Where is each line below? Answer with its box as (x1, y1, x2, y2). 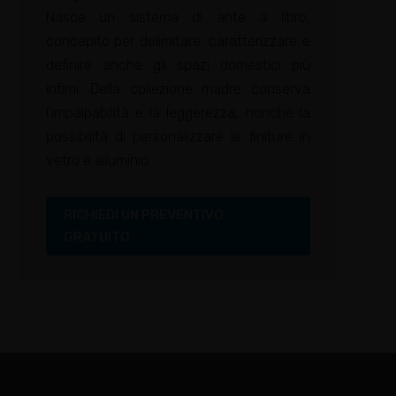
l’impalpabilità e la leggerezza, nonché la (45, 103, 310, 121)
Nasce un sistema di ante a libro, (45, 8, 310, 26)
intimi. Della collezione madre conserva (45, 80, 310, 97)
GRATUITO (63, 228, 130, 245)
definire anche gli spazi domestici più (45, 56, 310, 73)
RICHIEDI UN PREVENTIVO (63, 206, 224, 223)
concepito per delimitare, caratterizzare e (45, 32, 310, 49)
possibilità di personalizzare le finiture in (45, 127, 310, 145)
